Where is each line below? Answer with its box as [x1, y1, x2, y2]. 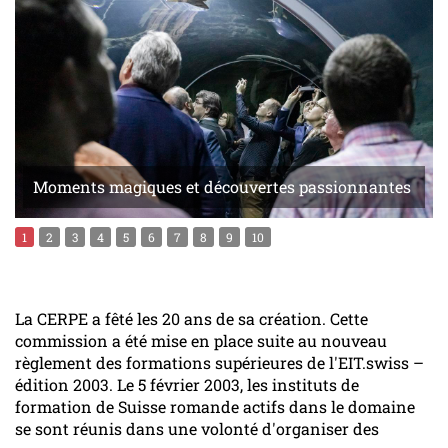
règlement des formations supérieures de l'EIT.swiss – [15, 352, 424, 374]
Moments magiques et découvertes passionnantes [33, 176, 412, 198]
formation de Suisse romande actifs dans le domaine [15, 396, 415, 418]
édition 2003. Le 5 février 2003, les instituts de [15, 374, 359, 396]
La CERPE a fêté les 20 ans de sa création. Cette [15, 308, 368, 330]
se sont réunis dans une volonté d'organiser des [15, 418, 379, 440]
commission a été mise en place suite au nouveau [15, 330, 387, 352]
